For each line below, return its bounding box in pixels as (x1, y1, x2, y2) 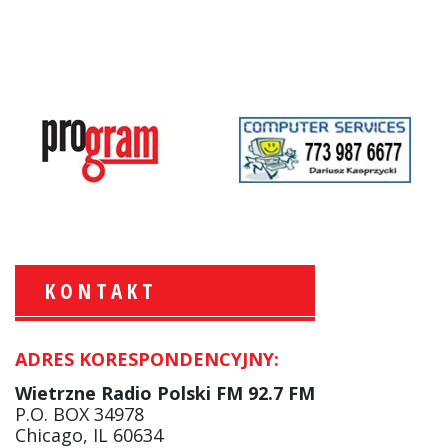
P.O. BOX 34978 (14, 401, 144, 426)
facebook (159, 394, 229, 417)
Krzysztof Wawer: (159, 346, 302, 369)
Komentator (159, 370, 252, 393)
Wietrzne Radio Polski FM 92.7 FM (14, 380, 315, 405)
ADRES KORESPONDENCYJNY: (14, 346, 279, 371)
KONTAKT (44, 275, 158, 305)
